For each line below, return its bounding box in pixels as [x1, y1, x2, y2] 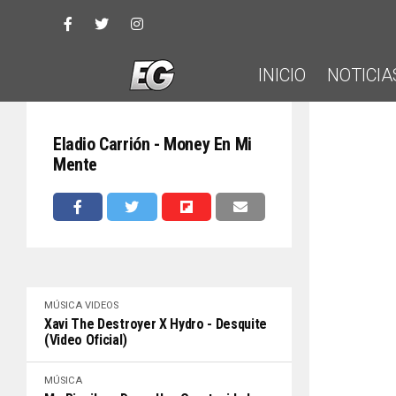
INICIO [258, 65, 306, 86]
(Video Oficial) [44, 331, 127, 348]
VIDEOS [85, 300, 118, 311]
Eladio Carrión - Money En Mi [53, 133, 252, 155]
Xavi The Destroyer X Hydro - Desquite [44, 316, 268, 332]
